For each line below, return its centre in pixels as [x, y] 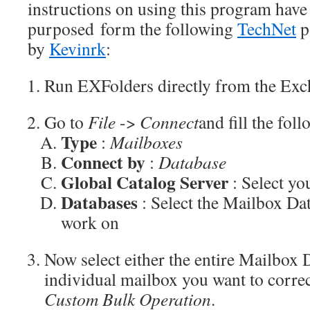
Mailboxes [146, 142]
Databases [99, 202]
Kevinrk [77, 48]
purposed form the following [133, 28]
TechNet [267, 28]
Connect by [103, 162]
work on [90, 222]
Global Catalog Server [145, 182]
